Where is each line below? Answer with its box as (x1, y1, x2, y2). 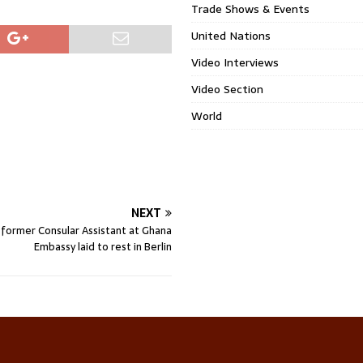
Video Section (191, 80, 264, 98)
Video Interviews (191, 53, 280, 71)
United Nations (191, 27, 271, 45)
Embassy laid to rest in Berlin (34, 238, 173, 255)
